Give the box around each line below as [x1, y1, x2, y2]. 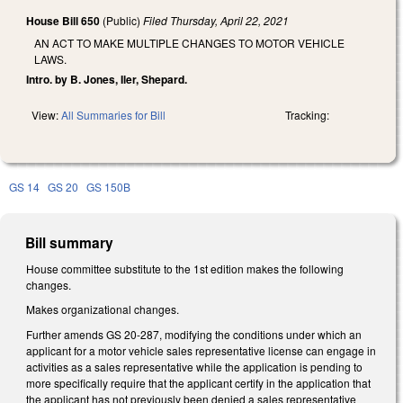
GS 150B [86, 178, 130, 194]
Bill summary [25, 231, 114, 253]
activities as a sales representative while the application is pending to [26, 358, 363, 374]
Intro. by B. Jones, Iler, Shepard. [26, 70, 187, 87]
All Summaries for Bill [61, 106, 166, 122]
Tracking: [285, 106, 329, 122]
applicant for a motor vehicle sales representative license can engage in [26, 342, 376, 358]
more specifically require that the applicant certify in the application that [26, 374, 371, 390]
